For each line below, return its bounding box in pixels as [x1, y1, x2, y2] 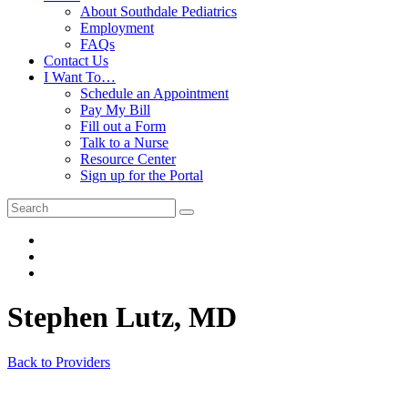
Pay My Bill [80, 102, 150, 117]
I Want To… [44, 69, 116, 85]
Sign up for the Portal [80, 168, 203, 183]
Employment [80, 20, 154, 36]
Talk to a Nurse [80, 135, 168, 150]
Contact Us [44, 53, 108, 68]
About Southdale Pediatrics [80, 4, 237, 19]
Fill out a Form [80, 118, 166, 134]
